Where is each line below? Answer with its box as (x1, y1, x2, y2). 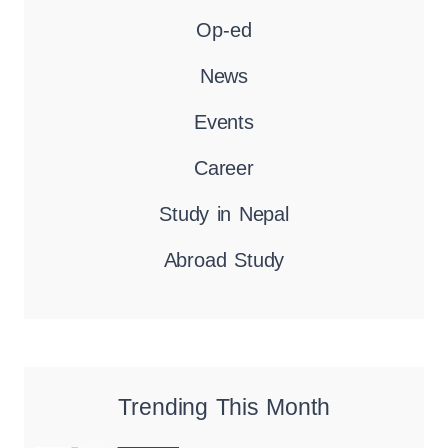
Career (193, 157, 255, 180)
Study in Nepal (159, 203, 289, 226)
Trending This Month (118, 394, 330, 421)
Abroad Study (163, 249, 285, 272)
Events (193, 111, 255, 134)
